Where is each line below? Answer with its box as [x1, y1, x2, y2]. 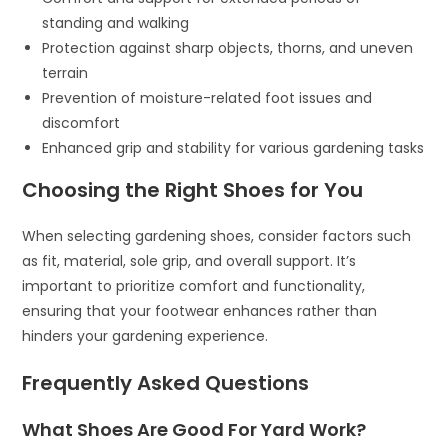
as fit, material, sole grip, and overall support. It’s [22, 251, 357, 272]
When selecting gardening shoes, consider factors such [22, 226, 412, 247]
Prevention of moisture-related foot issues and [42, 88, 373, 109]
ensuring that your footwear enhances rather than [22, 301, 378, 322]
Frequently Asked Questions [22, 369, 310, 398]
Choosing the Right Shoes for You [22, 176, 364, 205]
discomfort [42, 113, 121, 134]
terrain [42, 63, 89, 84]
